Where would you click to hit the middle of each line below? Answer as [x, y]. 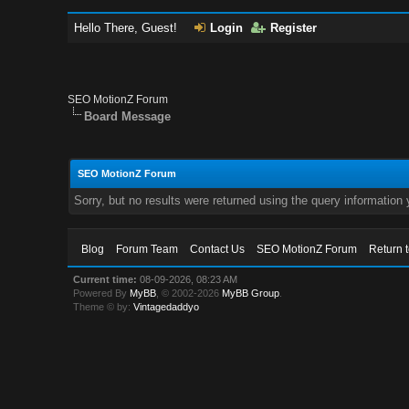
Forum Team [147, 249]
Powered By [102, 293]
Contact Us [218, 249]
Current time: [105, 279]
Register [294, 28]
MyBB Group [251, 293]
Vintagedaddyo [167, 307]
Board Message [128, 116]
